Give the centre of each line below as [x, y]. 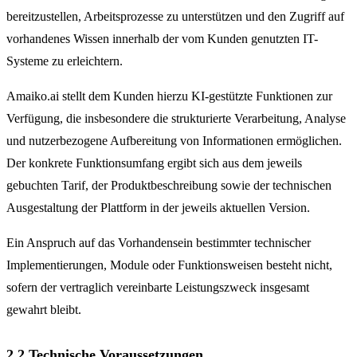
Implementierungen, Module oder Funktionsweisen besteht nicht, [169, 265]
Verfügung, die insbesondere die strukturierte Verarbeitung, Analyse [176, 118]
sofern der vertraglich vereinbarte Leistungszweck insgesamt [158, 287]
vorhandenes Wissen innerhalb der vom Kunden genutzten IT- [162, 38]
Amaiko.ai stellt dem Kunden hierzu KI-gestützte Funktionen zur [169, 96]
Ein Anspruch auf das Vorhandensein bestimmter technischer [159, 242]
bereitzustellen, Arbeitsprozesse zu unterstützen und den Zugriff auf [175, 16]
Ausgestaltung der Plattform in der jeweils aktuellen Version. [158, 207]
